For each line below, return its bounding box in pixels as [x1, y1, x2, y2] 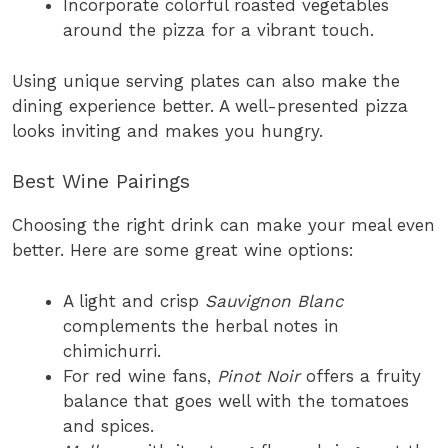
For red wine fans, [63, 365, 217, 386]
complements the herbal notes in [63, 315, 339, 336]
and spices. [63, 415, 154, 436]
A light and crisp [63, 290, 205, 311]
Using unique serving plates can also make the [12, 70, 400, 91]
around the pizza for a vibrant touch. [63, 20, 374, 41]
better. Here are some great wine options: [12, 240, 354, 261]
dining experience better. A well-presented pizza [12, 95, 408, 116]
